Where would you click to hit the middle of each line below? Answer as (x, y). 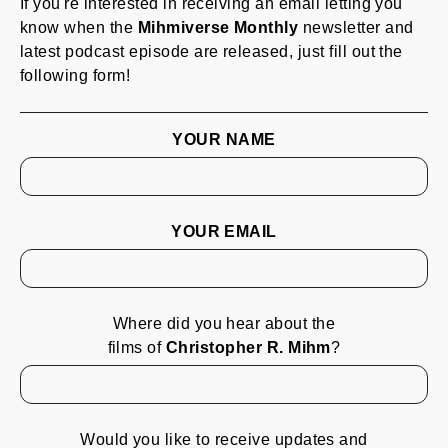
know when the (79, 27)
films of (136, 347)
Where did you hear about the (224, 323)
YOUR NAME (224, 139)
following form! (75, 75)
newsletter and (356, 27)
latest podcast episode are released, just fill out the (211, 51)
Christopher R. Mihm (248, 347)
